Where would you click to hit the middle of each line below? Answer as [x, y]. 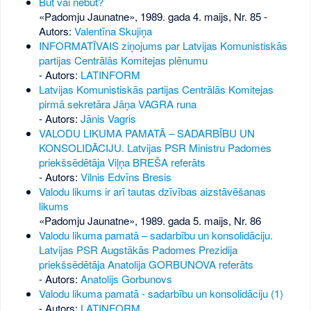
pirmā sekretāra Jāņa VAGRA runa [117, 104]
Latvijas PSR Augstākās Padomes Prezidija [138, 250]
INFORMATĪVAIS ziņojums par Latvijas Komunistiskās [163, 46]
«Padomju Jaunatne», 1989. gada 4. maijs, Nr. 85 [150, 17]
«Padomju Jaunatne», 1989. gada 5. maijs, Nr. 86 [150, 221]
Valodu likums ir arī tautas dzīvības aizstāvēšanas [152, 192]
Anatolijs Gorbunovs [126, 279]
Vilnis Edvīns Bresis [126, 177]
